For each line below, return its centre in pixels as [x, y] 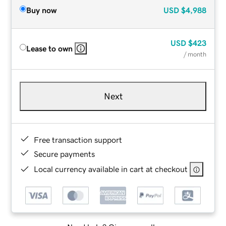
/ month [195, 54]
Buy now [42, 10]
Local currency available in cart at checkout [111, 169]
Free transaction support [78, 139]
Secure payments [65, 154]
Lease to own [50, 48]
